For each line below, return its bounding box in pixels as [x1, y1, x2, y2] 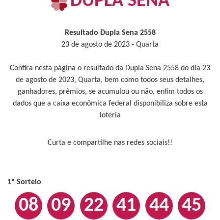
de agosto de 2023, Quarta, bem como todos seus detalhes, [16, 76, 204, 84]
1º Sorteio [7, 178, 41, 186]
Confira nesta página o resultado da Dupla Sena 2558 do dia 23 [10, 64, 210, 72]
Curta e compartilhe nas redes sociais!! [48, 139, 172, 147]
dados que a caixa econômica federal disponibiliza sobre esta [12, 100, 208, 108]
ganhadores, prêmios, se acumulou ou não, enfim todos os [17, 88, 203, 96]
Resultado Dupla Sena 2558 [64, 29, 156, 37]
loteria [99, 111, 121, 119]
